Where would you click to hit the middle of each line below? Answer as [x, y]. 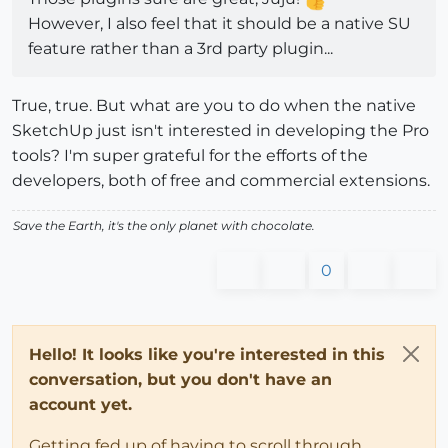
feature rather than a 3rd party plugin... [180, 49]
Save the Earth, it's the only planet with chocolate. [164, 226]
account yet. [80, 405]
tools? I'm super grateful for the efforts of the [190, 156]
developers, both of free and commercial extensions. [221, 181]
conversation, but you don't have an [180, 380]
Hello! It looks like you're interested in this [207, 355]
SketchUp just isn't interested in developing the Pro [220, 131]
